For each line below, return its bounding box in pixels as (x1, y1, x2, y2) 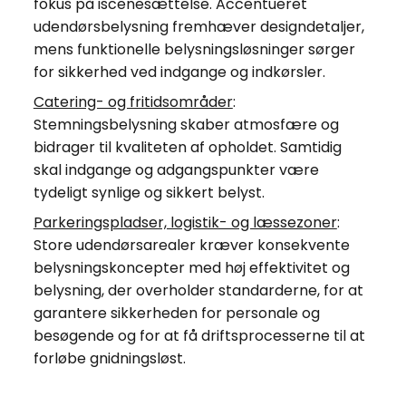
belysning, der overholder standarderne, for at (33, 279, 363, 301)
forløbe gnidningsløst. (33, 347, 186, 369)
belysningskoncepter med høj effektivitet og (33, 256, 350, 278)
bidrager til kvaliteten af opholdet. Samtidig (33, 136, 342, 158)
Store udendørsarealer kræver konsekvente (33, 234, 350, 256)
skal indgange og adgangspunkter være (33, 159, 319, 180)
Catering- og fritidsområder (33, 91, 233, 112)
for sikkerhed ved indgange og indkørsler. (33, 61, 325, 82)
